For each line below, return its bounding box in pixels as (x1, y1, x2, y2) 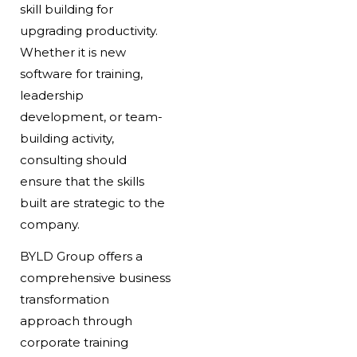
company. (19, 217, 80, 233)
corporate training (19, 335, 128, 351)
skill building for (19, 2, 113, 18)
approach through (19, 313, 132, 329)
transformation (19, 292, 109, 308)
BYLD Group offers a (19, 249, 143, 265)
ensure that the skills (19, 174, 144, 190)
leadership (19, 88, 84, 104)
